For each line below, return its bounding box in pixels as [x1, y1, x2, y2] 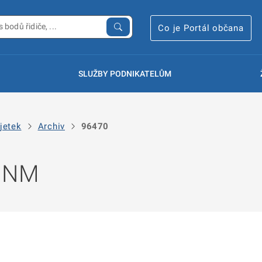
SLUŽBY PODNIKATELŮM [78, 69, 171, 78]
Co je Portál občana [158, 22, 244, 33]
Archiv [37, 120, 65, 132]
